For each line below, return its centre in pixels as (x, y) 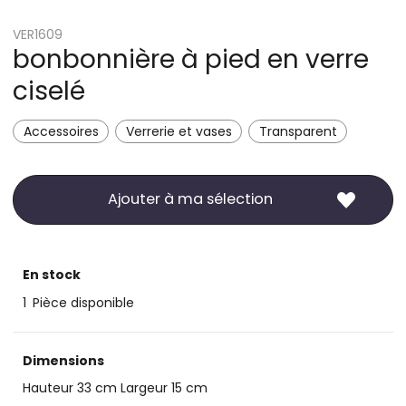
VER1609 (38, 34)
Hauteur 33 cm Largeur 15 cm (115, 388)
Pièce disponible (83, 302)
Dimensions (63, 360)
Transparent (298, 131)
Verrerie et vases (179, 131)
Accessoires (61, 131)
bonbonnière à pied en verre (191, 59)
